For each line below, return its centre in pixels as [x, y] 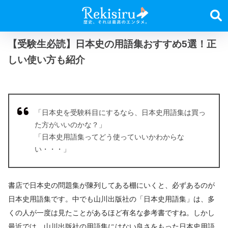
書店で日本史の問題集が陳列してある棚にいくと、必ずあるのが [111, 186]
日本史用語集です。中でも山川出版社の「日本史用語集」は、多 [111, 199]
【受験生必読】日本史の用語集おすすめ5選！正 [112, 44]
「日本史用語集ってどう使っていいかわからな [109, 137]
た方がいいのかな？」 [70, 124]
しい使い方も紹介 [46, 60]
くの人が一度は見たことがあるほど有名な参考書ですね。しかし [111, 213]
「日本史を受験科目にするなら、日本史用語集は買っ [120, 112]
